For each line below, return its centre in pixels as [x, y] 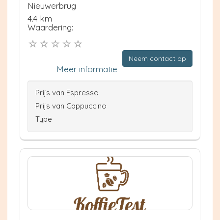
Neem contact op [157, 58]
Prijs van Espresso [67, 92]
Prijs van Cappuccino [71, 106]
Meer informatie [87, 69]
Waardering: [50, 27]
